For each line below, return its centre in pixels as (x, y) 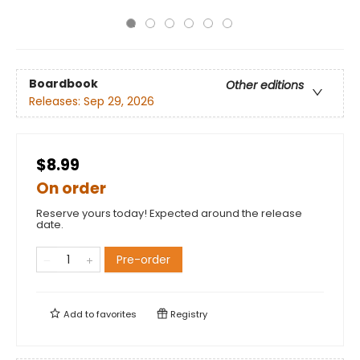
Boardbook (63, 84)
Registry (188, 314)
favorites (117, 314)
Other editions (265, 86)
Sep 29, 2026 (119, 102)
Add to (79, 314)
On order (71, 188)
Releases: (56, 102)
